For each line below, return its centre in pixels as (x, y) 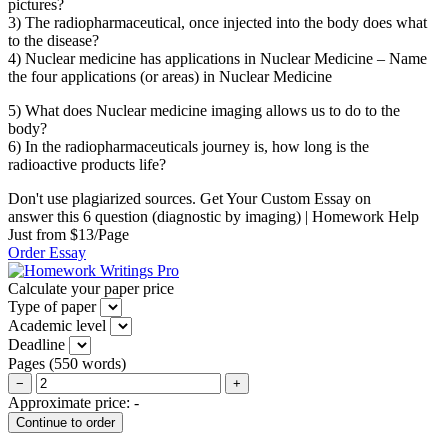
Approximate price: (71, 402)
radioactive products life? (87, 164)
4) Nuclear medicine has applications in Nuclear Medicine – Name (217, 58)
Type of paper (52, 306)
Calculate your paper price (91, 288)
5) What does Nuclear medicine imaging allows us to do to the (204, 110)
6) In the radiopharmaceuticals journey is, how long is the (188, 146)
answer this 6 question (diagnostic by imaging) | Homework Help (213, 216)
